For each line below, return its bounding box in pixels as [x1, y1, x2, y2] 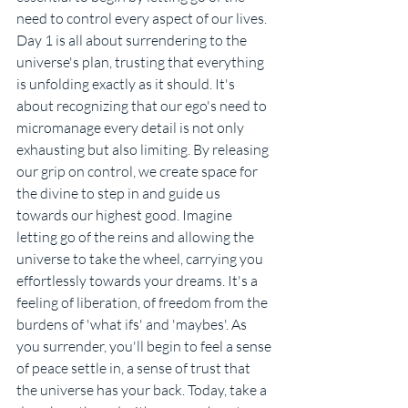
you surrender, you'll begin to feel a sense [16, 337, 274, 356]
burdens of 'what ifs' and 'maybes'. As [16, 315, 250, 334]
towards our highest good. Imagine [16, 206, 235, 225]
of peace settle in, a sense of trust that [16, 359, 253, 378]
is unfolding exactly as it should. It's [16, 75, 238, 94]
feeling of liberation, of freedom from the [16, 293, 270, 312]
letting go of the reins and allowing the [16, 228, 257, 247]
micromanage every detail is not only [16, 118, 247, 138]
